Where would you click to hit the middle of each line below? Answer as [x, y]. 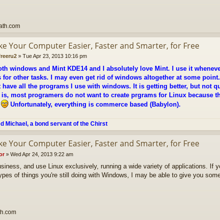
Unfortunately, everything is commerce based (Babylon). [95, 104]
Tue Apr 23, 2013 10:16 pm [55, 56]
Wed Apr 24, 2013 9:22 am [41, 154]
